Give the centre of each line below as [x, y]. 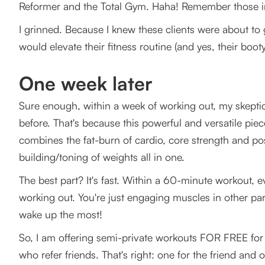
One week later [86, 84]
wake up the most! [61, 214]
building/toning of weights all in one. [102, 157]
